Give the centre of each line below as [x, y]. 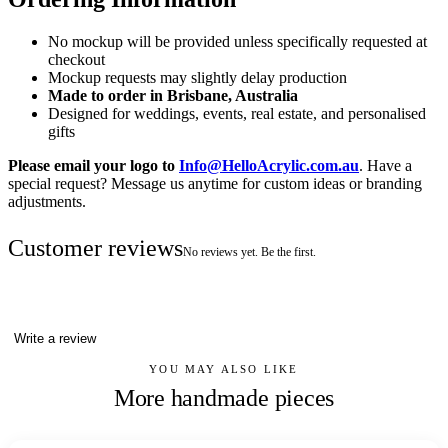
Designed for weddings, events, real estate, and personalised [237, 114]
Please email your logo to [93, 166]
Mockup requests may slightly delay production [197, 78]
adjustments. [47, 202]
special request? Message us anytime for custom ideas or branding [215, 184]
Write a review [55, 339]
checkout [76, 60]
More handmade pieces [224, 398]
